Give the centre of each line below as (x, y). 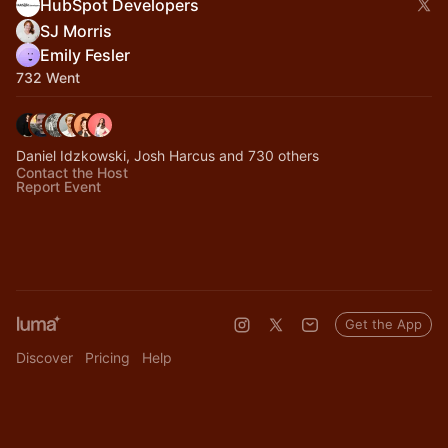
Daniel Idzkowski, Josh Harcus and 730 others (167, 155)
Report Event (58, 186)
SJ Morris (76, 31)
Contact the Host (72, 172)
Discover (44, 357)
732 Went (48, 77)
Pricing (107, 357)
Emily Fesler (85, 55)
